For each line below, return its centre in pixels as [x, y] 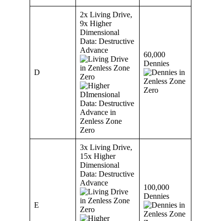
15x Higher [98, 156]
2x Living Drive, [106, 15]
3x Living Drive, [106, 147]
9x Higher [96, 24]
